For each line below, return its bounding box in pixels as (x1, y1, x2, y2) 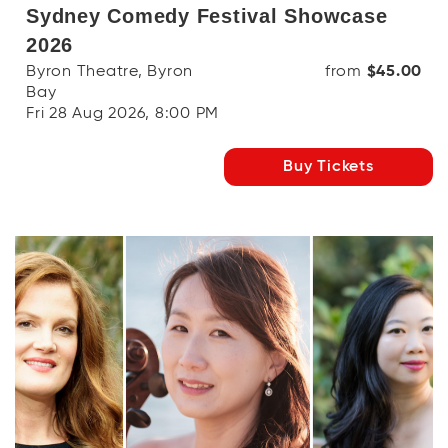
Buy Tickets (283, 159, 374, 175)
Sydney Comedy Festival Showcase (26, 5, 388, 27)
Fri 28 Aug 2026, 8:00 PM (26, 106, 219, 122)
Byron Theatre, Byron (26, 64, 193, 80)
